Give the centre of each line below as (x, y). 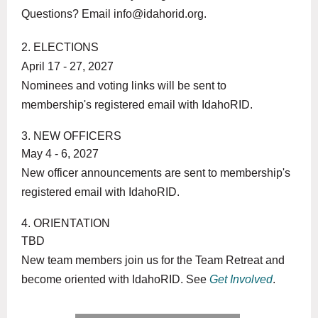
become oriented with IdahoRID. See (115, 279)
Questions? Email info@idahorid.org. (114, 13)
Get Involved (241, 279)
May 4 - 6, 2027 (60, 153)
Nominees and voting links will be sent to (124, 85)
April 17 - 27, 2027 (67, 66)
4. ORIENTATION (66, 223)
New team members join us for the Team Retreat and (153, 260)
